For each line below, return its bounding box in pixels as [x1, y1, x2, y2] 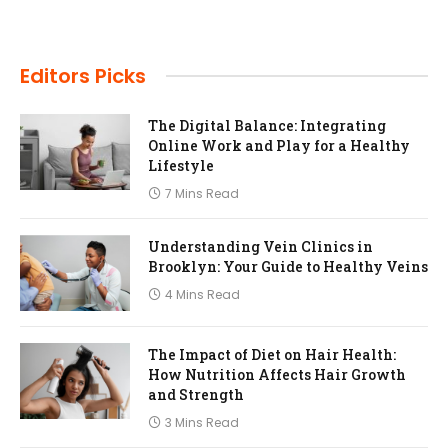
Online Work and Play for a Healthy [148, 135, 410, 155]
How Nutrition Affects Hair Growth [148, 364, 406, 384]
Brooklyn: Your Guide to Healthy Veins [148, 256, 428, 276]
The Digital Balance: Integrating [148, 115, 386, 135]
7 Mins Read [165, 184, 239, 202]
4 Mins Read [165, 285, 240, 303]
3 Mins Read [165, 413, 239, 431]
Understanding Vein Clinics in [148, 236, 373, 256]
